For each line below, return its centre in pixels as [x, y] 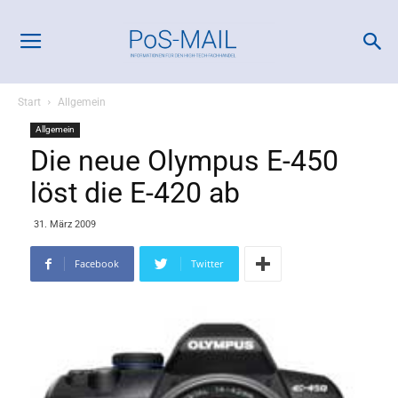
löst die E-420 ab [135, 193]
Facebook [97, 263]
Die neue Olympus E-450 [184, 161]
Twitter [207, 263]
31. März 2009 [65, 224]
